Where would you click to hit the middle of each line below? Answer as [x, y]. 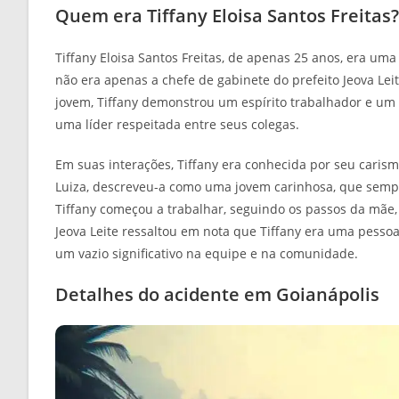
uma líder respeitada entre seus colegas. [177, 124]
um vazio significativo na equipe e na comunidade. [207, 253]
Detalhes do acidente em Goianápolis [217, 294]
